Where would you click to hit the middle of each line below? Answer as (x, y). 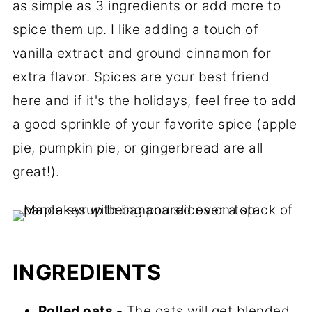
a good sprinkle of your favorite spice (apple (155, 124)
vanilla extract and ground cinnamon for (142, 53)
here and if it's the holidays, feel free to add (154, 100)
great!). (36, 171)
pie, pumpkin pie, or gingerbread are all (138, 148)
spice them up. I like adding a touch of (135, 29)
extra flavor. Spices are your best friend (141, 77)
